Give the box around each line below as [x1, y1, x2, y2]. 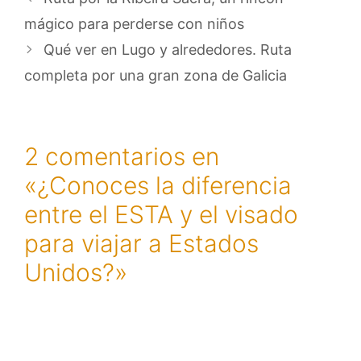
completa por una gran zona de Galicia [24, 66, 287, 84]
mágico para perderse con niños [24, 15, 244, 32]
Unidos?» [24, 257, 127, 287]
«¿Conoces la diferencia [24, 170, 292, 200]
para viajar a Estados [24, 228, 259, 258]
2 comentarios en [24, 141, 219, 171]
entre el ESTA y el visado [24, 199, 298, 229]
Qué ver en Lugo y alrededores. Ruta [43, 40, 292, 58]
